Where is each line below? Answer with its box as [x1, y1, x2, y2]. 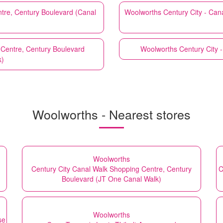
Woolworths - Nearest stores [32, 105, 191, 123]
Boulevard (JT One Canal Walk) [62, 173, 161, 184]
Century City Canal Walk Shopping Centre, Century [31, 163, 192, 174]
